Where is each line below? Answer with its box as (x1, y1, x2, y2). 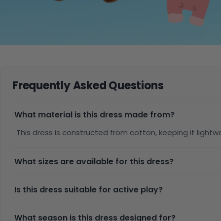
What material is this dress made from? (14, 109, 175, 121)
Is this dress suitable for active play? (14, 184, 163, 196)
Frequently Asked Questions (12, 78, 164, 94)
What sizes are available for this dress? (14, 156, 174, 168)
